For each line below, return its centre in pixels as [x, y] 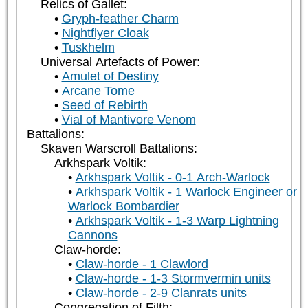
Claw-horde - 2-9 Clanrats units [161, 293]
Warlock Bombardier [123, 207]
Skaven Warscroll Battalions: [119, 149]
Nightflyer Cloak [105, 33]
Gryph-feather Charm [120, 19]
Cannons [92, 235]
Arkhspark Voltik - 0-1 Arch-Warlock [173, 178]
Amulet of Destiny [110, 77]
